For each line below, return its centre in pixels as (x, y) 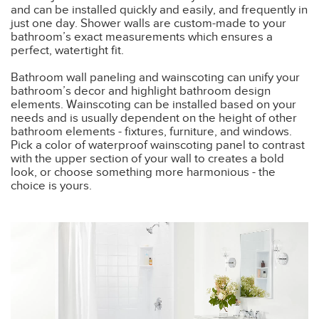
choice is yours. (51, 185)
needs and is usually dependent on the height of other (154, 117)
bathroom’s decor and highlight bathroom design (141, 90)
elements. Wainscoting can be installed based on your (153, 104)
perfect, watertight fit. (67, 50)
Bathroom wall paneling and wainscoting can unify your (155, 77)
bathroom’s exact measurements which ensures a (142, 36)
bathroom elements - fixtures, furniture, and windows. (151, 131)
